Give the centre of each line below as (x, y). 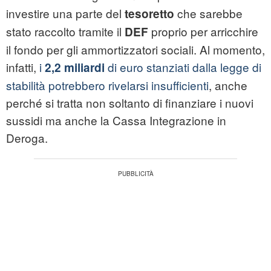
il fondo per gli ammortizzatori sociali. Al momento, (135, 50)
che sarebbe (208, 13)
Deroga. (27, 138)
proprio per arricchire (203, 31)
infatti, (23, 67)
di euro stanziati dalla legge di (183, 67)
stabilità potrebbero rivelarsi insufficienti (107, 85)
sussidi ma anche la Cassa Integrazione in (116, 120)
